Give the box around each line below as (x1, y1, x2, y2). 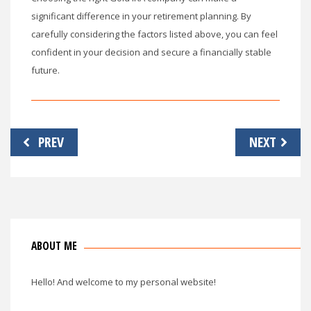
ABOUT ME (31, 237, 77, 253)
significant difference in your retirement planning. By (31, 9, 251, 22)
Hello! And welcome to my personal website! (31, 275, 216, 288)
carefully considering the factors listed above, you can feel (31, 27, 278, 40)
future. (31, 63, 60, 76)
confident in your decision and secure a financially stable (31, 45, 271, 58)
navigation (10, 142, 73, 162)
